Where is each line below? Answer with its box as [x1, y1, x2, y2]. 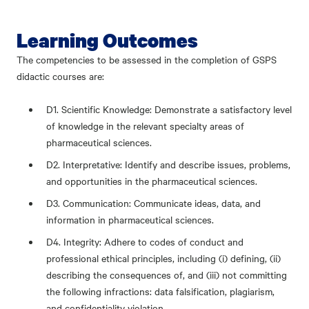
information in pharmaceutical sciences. [46, 212, 215, 226]
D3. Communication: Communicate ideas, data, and [46, 196, 261, 210]
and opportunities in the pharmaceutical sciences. [46, 174, 261, 188]
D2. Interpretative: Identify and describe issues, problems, [46, 157, 291, 171]
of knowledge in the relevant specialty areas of [46, 119, 245, 132]
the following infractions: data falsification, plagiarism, [46, 284, 275, 298]
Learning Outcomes [17, 27, 198, 53]
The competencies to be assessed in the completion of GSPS [17, 52, 277, 66]
